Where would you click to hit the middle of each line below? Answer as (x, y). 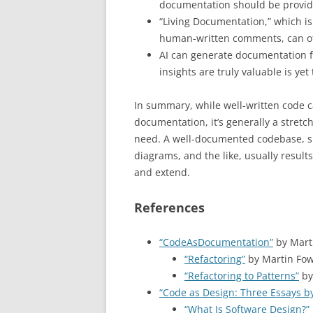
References (169, 207)
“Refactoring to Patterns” (242, 275)
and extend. (162, 172)
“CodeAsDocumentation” (216, 242)
